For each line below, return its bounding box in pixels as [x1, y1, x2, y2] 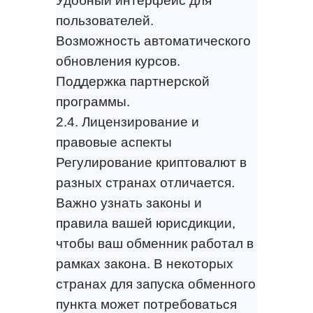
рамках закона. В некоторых [55, 256, 233, 271]
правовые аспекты [55, 134, 172, 150]
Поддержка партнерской [55, 73, 210, 89]
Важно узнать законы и [55, 195, 202, 210]
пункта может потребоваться [55, 296, 237, 312]
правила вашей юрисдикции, [55, 215, 235, 231]
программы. [55, 94, 130, 109]
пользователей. [55, 13, 154, 28]
